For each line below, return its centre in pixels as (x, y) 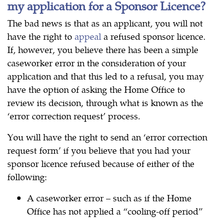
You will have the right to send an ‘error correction (107, 137)
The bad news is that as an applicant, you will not (105, 23)
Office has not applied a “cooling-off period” (115, 211)
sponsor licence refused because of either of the (101, 164)
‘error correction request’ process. (74, 116)
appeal (89, 36)
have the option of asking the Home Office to (96, 89)
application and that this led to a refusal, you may (106, 76)
